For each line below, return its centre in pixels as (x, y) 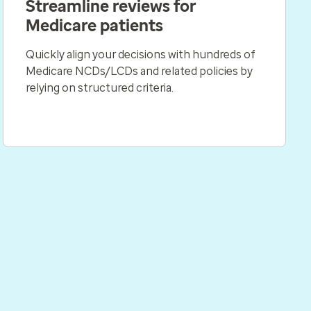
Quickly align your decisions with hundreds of (141, 54)
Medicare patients (94, 25)
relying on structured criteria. (100, 87)
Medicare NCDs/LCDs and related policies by (139, 71)
